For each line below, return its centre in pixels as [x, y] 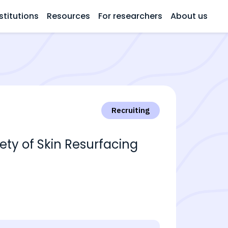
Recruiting [131, 110]
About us [189, 16]
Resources [68, 16]
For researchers [130, 16]
